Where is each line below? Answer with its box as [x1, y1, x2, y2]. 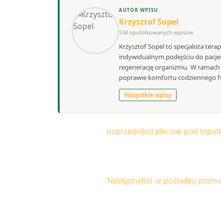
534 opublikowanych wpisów [119, 29, 193, 37]
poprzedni [107, 126, 142, 137]
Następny [107, 176, 142, 186]
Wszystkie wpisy [124, 91, 172, 99]
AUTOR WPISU [119, 7, 158, 13]
